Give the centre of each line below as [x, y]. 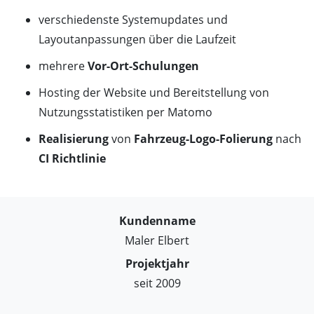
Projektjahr [157, 264]
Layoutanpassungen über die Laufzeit [137, 40]
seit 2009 [157, 284]
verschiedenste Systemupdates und [133, 20]
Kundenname [157, 221]
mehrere [63, 66]
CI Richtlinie [72, 159]
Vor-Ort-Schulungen [143, 66]
